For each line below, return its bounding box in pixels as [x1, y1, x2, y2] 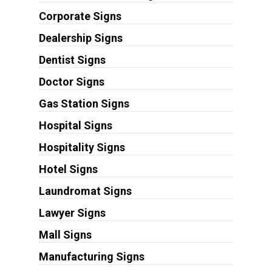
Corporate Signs [38, 10, 121, 23]
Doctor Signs [38, 75, 104, 89]
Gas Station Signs [38, 97, 129, 110]
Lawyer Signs [38, 206, 106, 220]
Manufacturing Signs [38, 250, 144, 263]
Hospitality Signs [38, 141, 125, 154]
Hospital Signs [38, 119, 112, 132]
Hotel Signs [38, 163, 98, 176]
